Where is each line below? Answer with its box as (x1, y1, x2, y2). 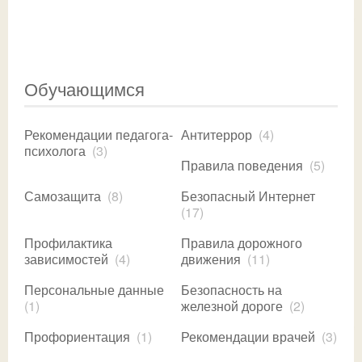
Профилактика (24, 233, 112, 252)
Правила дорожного (181, 233, 302, 252)
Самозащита (24, 186, 101, 205)
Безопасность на (181, 280, 282, 299)
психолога (24, 141, 86, 160)
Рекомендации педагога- (24, 124, 173, 144)
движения (181, 249, 241, 268)
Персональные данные (24, 280, 164, 299)
